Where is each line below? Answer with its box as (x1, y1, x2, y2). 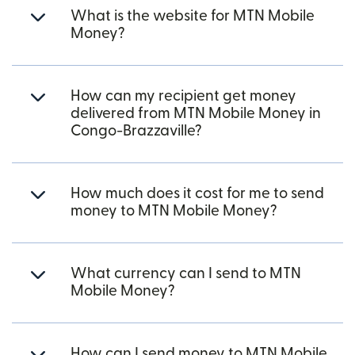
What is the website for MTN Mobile (71, 8, 315, 24)
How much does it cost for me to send (71, 185, 324, 201)
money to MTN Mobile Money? (71, 203, 277, 219)
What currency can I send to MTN (71, 265, 301, 281)
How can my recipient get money (71, 88, 296, 104)
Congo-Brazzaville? (71, 123, 202, 139)
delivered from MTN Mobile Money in (71, 105, 321, 121)
